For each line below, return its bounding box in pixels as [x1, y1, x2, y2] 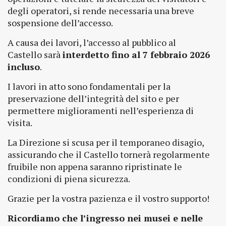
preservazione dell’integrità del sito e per [8, 92, 179, 104]
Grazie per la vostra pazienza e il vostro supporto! [8, 192, 209, 204]
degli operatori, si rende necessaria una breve [8, 5, 194, 17]
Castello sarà [8, 48, 63, 61]
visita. [8, 117, 32, 129]
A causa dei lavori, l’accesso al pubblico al [8, 36, 176, 48]
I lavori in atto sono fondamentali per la [8, 80, 171, 92]
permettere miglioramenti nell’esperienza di [8, 104, 194, 117]
